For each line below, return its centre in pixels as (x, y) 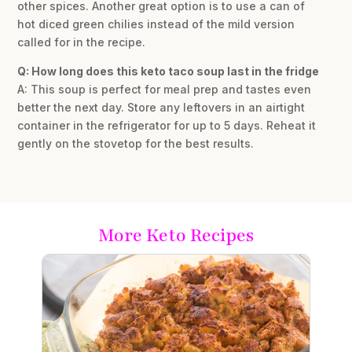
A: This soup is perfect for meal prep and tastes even (165, 90)
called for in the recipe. (82, 42)
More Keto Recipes (176, 236)
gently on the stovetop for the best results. (136, 144)
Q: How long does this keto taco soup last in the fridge (169, 71)
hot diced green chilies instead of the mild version (156, 24)
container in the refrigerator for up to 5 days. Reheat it (167, 126)
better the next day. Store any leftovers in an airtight (161, 108)
